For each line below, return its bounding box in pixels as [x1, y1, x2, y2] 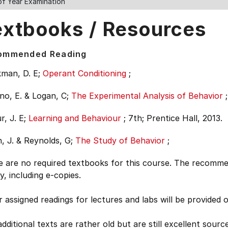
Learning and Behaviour [28, 113, 121, 123]
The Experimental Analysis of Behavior [71, 91, 223, 101]
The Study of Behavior [75, 135, 165, 146]
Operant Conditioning [43, 68, 126, 78]
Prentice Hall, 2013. [147, 113, 222, 123]
